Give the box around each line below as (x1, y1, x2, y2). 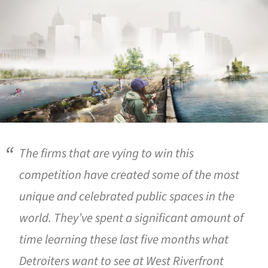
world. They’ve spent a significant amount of (19, 209, 243, 227)
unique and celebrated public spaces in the (19, 188, 234, 206)
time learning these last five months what (19, 231, 229, 249)
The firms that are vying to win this (19, 145, 194, 163)
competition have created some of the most (19, 166, 239, 184)
